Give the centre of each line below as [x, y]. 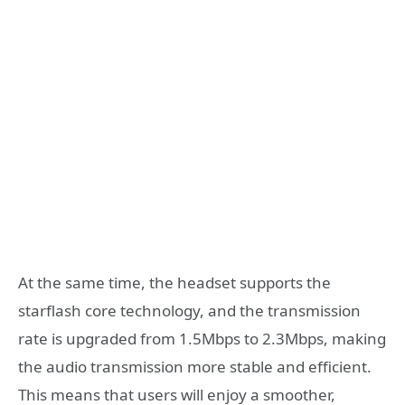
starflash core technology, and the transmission [189, 310]
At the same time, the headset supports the [174, 282]
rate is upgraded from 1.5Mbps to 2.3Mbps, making [202, 338]
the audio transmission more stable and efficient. [195, 366]
